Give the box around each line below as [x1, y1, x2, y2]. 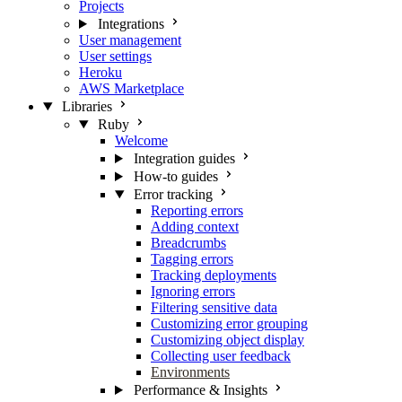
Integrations [97, 16, 164, 31]
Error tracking [133, 187, 213, 202]
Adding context [151, 219, 239, 234]
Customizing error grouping [151, 316, 308, 331]
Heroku [79, 65, 122, 80]
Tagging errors [151, 251, 233, 267]
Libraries [61, 99, 112, 114]
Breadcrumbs [151, 235, 226, 250]
